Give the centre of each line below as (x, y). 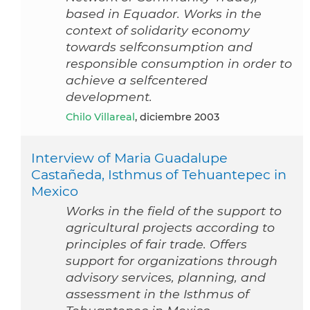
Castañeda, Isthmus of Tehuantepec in (159, 175)
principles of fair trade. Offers (156, 244)
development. (109, 97)
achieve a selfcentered (137, 80)
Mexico (55, 191)
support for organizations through (172, 261)
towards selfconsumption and (159, 47)
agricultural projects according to (170, 228)
